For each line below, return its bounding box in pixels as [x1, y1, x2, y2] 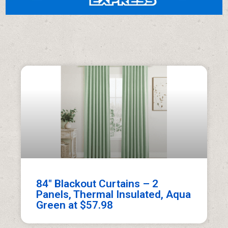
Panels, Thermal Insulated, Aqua [36, 188, 191, 201]
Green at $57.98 [36, 199, 113, 212]
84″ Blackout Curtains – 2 [36, 178, 159, 190]
